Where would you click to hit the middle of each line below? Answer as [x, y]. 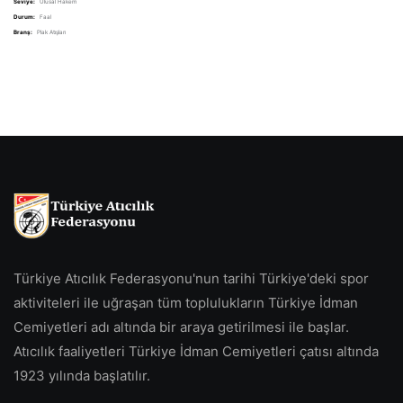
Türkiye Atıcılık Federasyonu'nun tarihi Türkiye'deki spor [191, 279]
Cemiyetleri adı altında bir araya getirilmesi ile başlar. [181, 327]
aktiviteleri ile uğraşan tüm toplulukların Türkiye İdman [186, 303]
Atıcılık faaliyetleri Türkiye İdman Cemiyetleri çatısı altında [196, 352]
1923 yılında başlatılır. [82, 376]
